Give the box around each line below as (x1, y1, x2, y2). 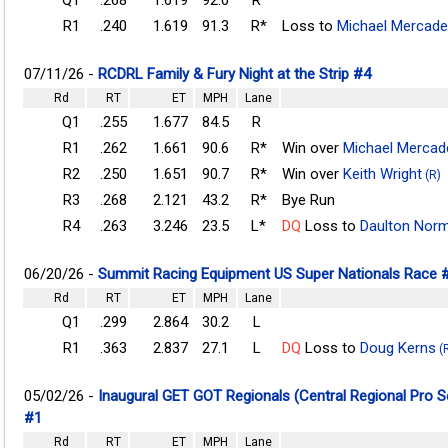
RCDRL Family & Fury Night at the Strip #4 (98, 64, 371, 83)
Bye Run (282, 190, 335, 209)
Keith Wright (343, 164, 422, 183)
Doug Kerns (360, 338, 436, 357)
